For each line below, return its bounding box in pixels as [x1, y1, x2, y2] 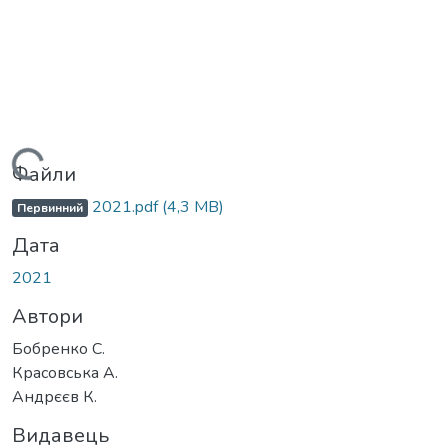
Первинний [16, 200, 83, 217]
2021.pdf [87, 196, 162, 219]
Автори [12, 303, 83, 331]
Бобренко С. [12, 338, 105, 361]
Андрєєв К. [12, 386, 97, 409]
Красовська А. [12, 362, 118, 385]
